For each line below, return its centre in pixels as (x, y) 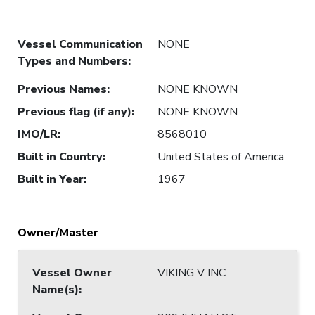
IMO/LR (38, 134)
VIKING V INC (192, 272)
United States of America (221, 156)
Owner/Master (58, 232)
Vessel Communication (80, 44)
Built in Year (51, 179)
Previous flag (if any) (75, 111)
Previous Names (62, 89)
